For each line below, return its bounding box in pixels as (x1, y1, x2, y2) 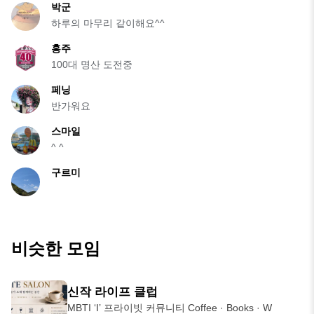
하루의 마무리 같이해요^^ (51, 17, 165, 29)
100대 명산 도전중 (51, 58, 132, 70)
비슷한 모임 (11, 238, 100, 258)
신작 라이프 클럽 (67, 285, 158, 299)
